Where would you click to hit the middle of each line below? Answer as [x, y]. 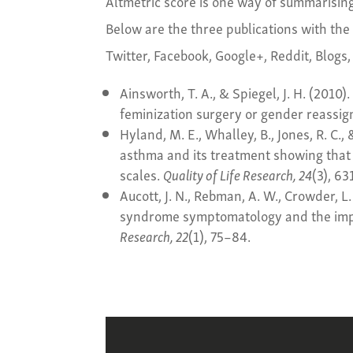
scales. [142, 174]
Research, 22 [154, 236]
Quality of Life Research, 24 [238, 174]
